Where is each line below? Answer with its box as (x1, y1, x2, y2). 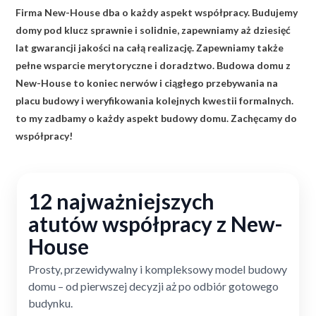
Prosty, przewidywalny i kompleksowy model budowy (28, 262, 287, 276)
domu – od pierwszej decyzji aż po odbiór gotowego (28, 279, 279, 293)
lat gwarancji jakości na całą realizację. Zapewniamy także (16, 41, 284, 54)
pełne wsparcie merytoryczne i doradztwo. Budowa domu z (16, 59, 291, 71)
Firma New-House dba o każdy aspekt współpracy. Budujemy (16, 6, 298, 18)
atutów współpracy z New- (28, 210, 283, 236)
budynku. (28, 296, 73, 310)
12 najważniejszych (28, 188, 214, 214)
